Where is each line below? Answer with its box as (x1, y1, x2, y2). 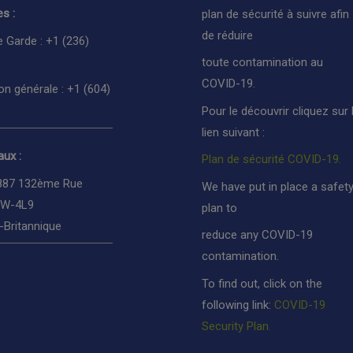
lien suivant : (201, 124, 265, 139)
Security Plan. (201, 318, 271, 333)
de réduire (201, 28, 253, 43)
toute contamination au (201, 55, 323, 70)
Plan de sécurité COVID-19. (201, 152, 341, 167)
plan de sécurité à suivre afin (201, 6, 349, 21)
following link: (201, 297, 274, 312)
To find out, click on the (201, 276, 322, 291)
